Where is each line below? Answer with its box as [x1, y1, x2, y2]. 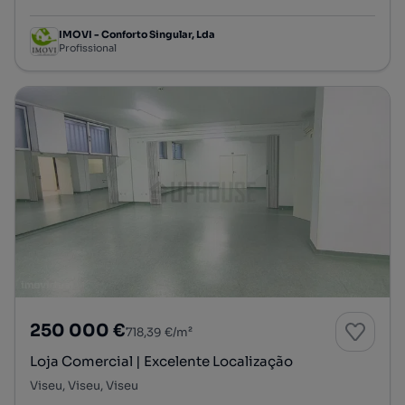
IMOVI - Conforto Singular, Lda [59, 28, 215, 42]
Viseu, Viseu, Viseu [30, 377, 138, 393]
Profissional [59, 42, 117, 55]
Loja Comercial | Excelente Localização [30, 352, 293, 370]
